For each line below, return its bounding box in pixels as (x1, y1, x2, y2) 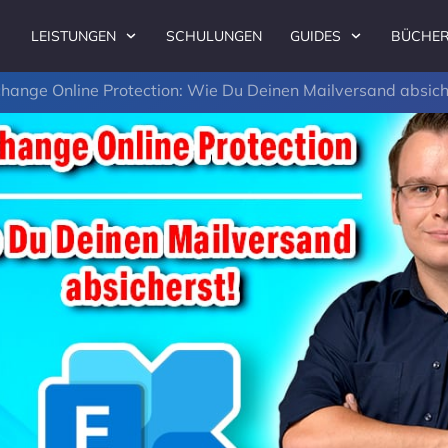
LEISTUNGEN (31, 27, 116, 45)
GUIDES (290, 27, 341, 45)
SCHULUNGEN (166, 27, 262, 45)
